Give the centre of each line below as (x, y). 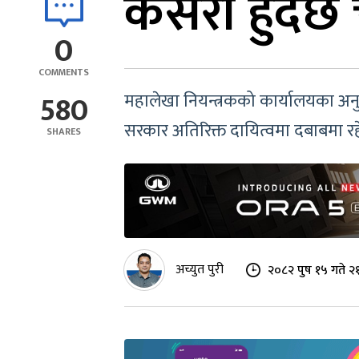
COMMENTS (64, 72)
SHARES (64, 131)
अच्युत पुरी (200, 270)
